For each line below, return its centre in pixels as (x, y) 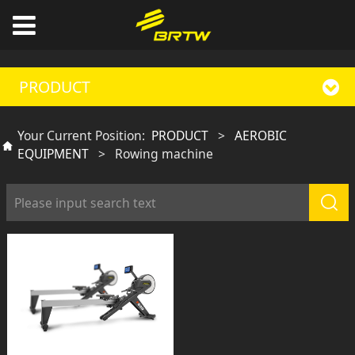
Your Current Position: (84, 136)
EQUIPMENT (53, 154)
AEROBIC (260, 136)
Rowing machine (164, 154)
